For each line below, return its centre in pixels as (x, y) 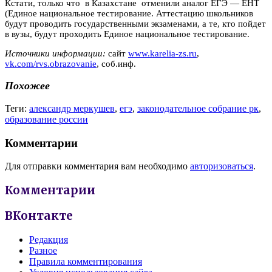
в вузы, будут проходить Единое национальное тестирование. (127, 34)
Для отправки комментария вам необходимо (97, 166)
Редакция (49, 239)
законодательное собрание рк (198, 108)
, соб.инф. (116, 63)
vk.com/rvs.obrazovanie (51, 63)
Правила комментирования (86, 261)
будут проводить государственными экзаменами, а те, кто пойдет (135, 23)
